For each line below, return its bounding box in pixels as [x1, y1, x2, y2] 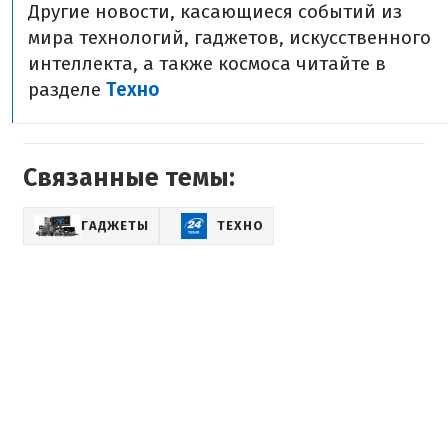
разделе [28, 77, 106, 101]
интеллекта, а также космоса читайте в [28, 51, 386, 75]
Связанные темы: [23, 162, 235, 193]
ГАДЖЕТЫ [81, 217, 149, 233]
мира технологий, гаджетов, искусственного [28, 25, 431, 49]
